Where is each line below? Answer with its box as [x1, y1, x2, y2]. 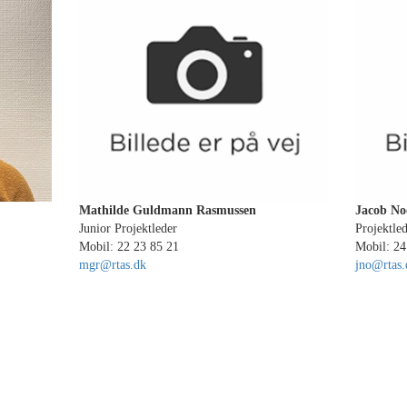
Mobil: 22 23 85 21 [79, 240, 180, 253]
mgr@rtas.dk [79, 258, 147, 272]
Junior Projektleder [79, 222, 178, 235]
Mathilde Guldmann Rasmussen [79, 203, 257, 217]
